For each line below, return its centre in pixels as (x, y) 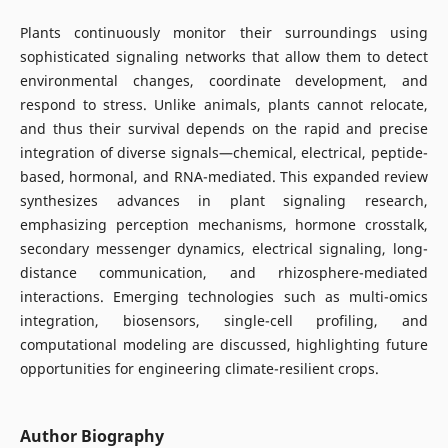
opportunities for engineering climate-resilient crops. (199, 369)
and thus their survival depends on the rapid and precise (224, 129)
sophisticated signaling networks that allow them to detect (224, 57)
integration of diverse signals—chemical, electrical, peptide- (224, 153)
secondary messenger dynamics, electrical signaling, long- (224, 249)
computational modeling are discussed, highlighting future (224, 345)
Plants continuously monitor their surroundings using (224, 33)
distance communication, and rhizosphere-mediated (224, 273)
